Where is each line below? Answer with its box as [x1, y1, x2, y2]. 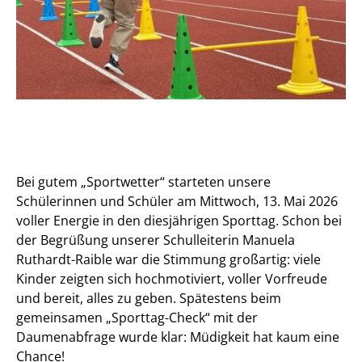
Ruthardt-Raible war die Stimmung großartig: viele [16, 250, 321, 268]
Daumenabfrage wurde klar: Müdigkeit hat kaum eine [16, 327, 339, 346]
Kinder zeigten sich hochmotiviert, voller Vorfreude [16, 269, 327, 288]
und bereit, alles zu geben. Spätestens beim [16, 288, 281, 307]
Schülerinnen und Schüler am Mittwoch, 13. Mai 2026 [16, 192, 338, 210]
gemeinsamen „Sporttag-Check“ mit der [16, 308, 258, 326]
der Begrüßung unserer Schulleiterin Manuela [16, 230, 295, 249]
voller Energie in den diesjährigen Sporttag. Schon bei [16, 211, 342, 229]
